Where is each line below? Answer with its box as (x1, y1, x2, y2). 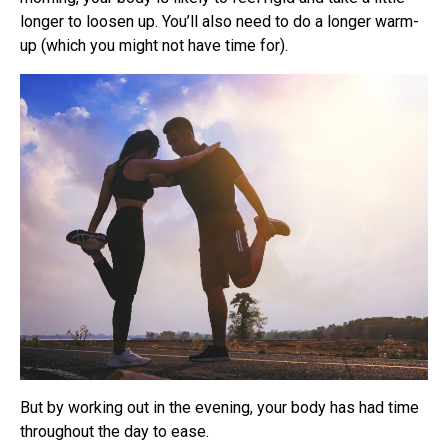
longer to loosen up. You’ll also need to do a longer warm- (20, 11, 419, 31)
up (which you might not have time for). (20, 35, 292, 55)
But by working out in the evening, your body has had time (20, 397, 419, 417)
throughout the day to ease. (20, 421, 209, 441)
